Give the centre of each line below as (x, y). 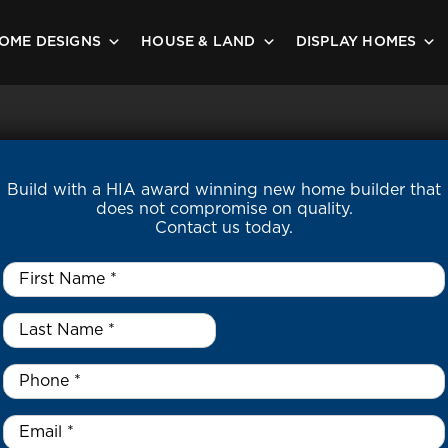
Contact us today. (224, 228)
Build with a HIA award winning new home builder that (224, 190)
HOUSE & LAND (198, 42)
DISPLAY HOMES (356, 42)
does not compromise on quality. (224, 209)
